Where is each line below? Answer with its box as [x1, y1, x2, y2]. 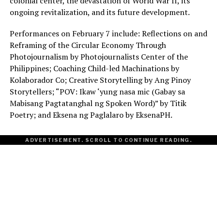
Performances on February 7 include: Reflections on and [10, 28, 207, 39]
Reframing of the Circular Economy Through [10, 40, 166, 51]
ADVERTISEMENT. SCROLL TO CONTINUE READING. [25, 137, 192, 143]
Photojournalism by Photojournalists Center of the [10, 51, 188, 62]
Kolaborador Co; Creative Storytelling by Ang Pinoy [10, 75, 191, 86]
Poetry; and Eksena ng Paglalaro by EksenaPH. [10, 109, 172, 121]
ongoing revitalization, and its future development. [10, 7, 190, 18]
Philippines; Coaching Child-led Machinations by [10, 63, 179, 74]
